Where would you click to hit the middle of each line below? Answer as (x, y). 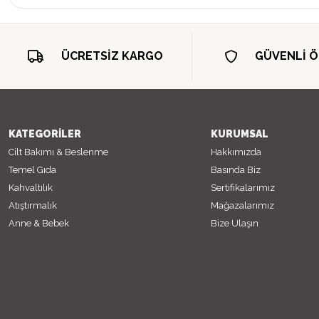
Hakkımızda (236, 152)
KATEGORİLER (45, 134)
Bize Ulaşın (234, 223)
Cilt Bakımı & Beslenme (58, 152)
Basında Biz (235, 169)
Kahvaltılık (31, 187)
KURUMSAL (239, 134)
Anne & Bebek (39, 223)
